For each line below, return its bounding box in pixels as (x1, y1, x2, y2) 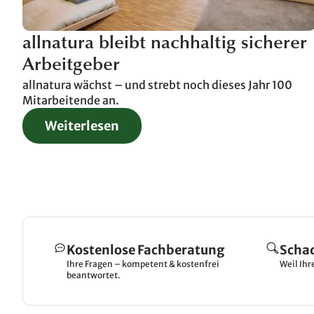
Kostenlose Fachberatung (67, 242, 224, 259)
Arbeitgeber (22, 57, 120, 76)
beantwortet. (67, 270, 121, 281)
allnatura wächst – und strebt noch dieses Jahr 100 (22, 78, 292, 93)
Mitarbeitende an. (22, 93, 119, 108)
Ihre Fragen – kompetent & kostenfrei (67, 259, 219, 270)
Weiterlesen (45, 118, 119, 135)
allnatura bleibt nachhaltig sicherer (22, 35, 307, 54)
